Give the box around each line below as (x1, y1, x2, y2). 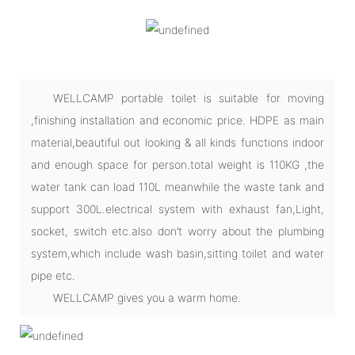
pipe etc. (31, 268, 75, 282)
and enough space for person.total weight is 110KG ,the (31, 157, 324, 171)
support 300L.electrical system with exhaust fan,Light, (31, 201, 324, 216)
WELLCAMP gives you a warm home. (53, 290, 241, 304)
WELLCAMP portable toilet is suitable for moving (53, 90, 324, 105)
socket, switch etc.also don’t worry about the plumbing (31, 223, 324, 238)
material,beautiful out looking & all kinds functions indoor (31, 135, 324, 149)
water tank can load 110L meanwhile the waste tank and (31, 179, 324, 193)
